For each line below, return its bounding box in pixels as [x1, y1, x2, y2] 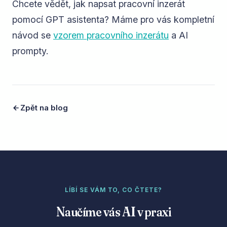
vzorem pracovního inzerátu [53, 30, 169, 41]
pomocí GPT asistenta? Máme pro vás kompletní [12, 14, 214, 25]
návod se [12, 30, 53, 41]
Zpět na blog [20, 103, 68, 112]
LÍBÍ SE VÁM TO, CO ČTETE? [65, 186, 162, 194]
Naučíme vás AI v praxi [56, 204, 171, 220]
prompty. [12, 46, 49, 57]
